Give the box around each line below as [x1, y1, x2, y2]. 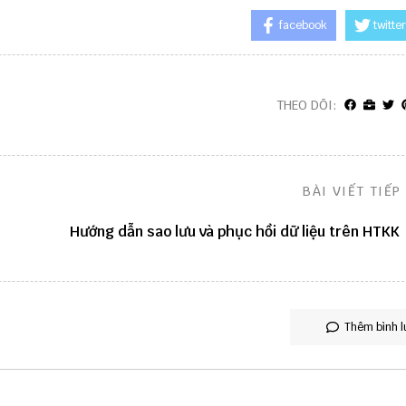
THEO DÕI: [275, 97, 337, 114]
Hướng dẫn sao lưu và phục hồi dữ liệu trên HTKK [69, 221, 400, 241]
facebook [278, 18, 327, 34]
